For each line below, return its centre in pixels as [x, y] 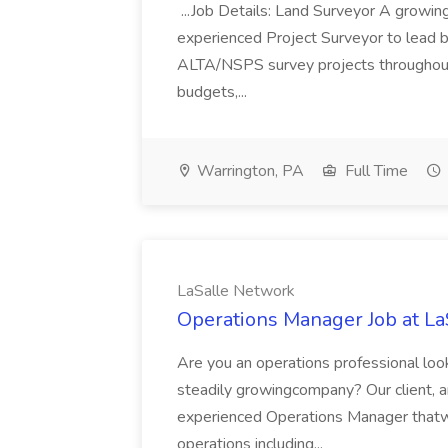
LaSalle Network [236, 291]
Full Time [374, 171]
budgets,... [214, 92]
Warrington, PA [248, 171]
